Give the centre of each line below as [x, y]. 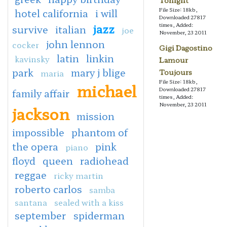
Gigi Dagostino [185, 48]
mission [96, 116]
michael [106, 90]
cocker [26, 44]
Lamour [173, 60]
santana [31, 202]
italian [71, 29]
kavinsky [32, 59]
